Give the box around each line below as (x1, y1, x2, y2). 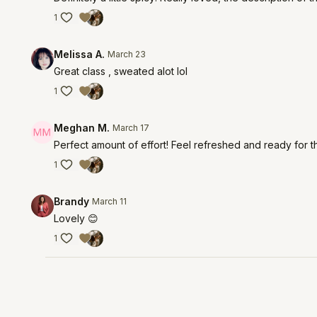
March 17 (113, 122, 150, 133)
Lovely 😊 (54, 212, 99, 224)
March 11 (92, 196, 127, 207)
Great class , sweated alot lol (54, 65, 188, 77)
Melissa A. (54, 48, 105, 60)
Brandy (54, 195, 90, 207)
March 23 (108, 49, 146, 59)
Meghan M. (54, 122, 110, 134)
